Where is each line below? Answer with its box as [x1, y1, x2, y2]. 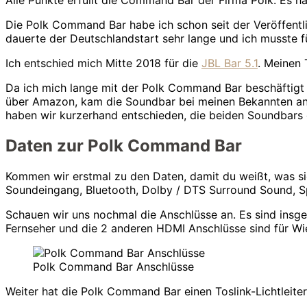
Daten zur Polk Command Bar [5, 136, 242, 156]
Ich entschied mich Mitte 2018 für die [5, 56, 201, 71]
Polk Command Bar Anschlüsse [33, 260, 194, 274]
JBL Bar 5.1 [201, 56, 258, 71]
